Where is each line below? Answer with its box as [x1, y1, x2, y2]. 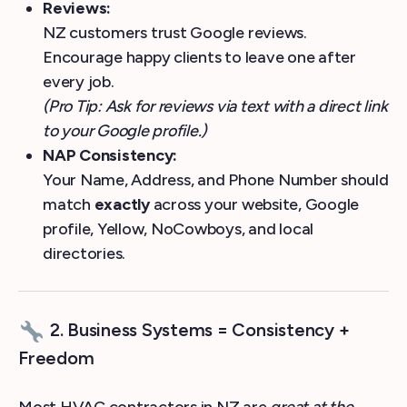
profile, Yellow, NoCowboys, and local [43, 219, 314, 239]
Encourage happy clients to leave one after [43, 47, 356, 67]
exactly [94, 194, 150, 214]
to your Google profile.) [43, 121, 207, 141]
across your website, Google [149, 194, 360, 214]
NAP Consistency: [43, 145, 178, 165]
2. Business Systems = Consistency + [45, 319, 350, 341]
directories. [43, 243, 126, 263]
